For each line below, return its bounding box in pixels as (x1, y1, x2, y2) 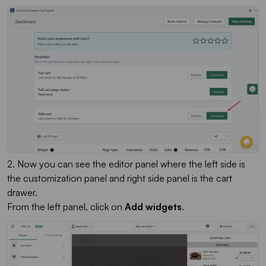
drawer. (7, 186, 37, 198)
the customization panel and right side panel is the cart (7, 172, 232, 184)
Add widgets (125, 200, 182, 213)
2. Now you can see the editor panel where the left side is (7, 157, 245, 170)
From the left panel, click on (7, 200, 125, 213)
